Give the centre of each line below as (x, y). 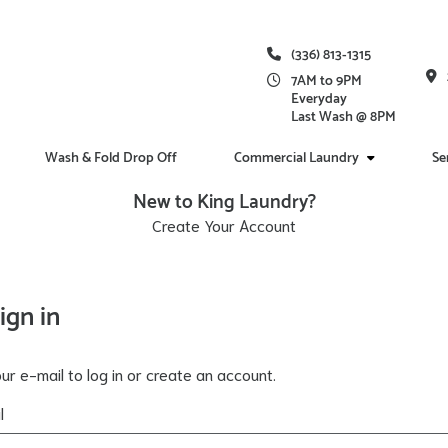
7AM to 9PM (326, 82)
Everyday (319, 100)
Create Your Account (224, 224)
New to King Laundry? (224, 202)
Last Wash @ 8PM (343, 118)
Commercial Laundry (296, 158)
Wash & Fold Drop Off (110, 158)
